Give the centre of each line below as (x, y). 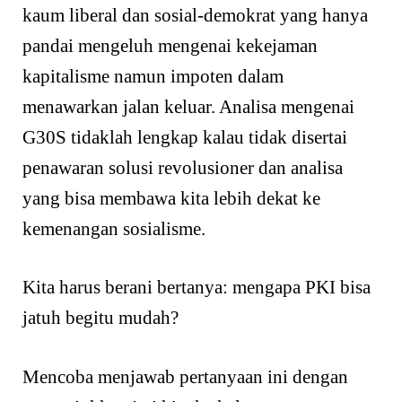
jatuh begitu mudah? (100, 318)
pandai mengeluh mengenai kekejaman (170, 45)
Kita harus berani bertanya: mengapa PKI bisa (197, 288)
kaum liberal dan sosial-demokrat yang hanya (195, 15)
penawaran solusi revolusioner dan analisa (183, 167)
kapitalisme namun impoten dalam (153, 76)
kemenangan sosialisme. (114, 228)
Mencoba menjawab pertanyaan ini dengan (185, 376)
